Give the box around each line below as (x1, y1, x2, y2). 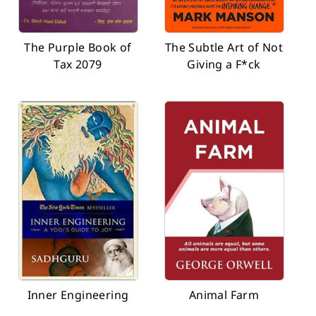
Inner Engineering (27, 287, 129, 303)
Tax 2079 (54, 56, 102, 72)
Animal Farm (188, 287, 260, 303)
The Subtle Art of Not (164, 39, 284, 55)
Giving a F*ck (187, 56, 261, 72)
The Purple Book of (24, 39, 132, 55)
